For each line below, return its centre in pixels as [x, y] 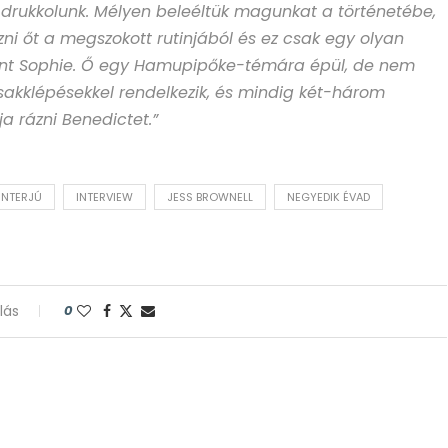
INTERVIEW [104, 197]
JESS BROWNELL [210, 197]
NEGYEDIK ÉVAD [328, 197]
